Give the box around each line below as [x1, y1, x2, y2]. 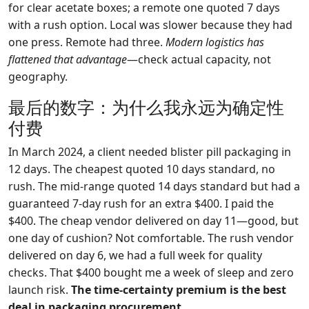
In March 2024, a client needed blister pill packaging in [8, 144, 291, 159]
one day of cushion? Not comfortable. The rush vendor [8, 230, 294, 246]
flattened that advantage [8, 52, 127, 67]
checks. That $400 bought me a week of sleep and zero [8, 265, 294, 280]
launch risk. [8, 282, 71, 297]
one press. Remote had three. [8, 34, 166, 50]
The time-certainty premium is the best [71, 282, 286, 297]
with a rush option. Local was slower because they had [8, 17, 292, 32]
